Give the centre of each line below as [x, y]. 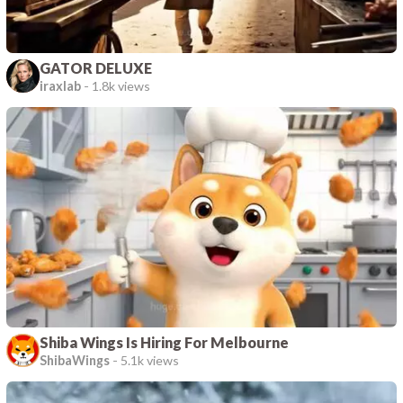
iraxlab [61, 85]
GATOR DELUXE [96, 67]
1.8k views [121, 85]
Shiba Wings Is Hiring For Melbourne [165, 342]
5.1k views [150, 360]
